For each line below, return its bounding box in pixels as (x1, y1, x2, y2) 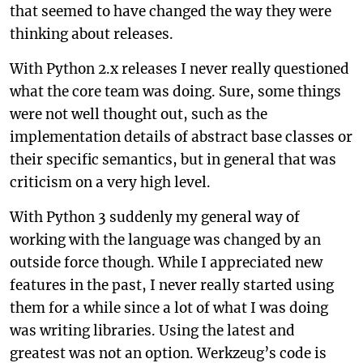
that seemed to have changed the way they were (10, 2, 331, 20)
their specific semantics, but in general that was (10, 151, 336, 169)
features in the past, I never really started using (10, 276, 334, 294)
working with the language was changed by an (10, 231, 321, 249)
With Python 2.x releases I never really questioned (10, 60, 349, 78)
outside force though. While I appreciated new (10, 254, 322, 271)
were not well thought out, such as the (10, 105, 267, 123)
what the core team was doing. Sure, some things (10, 83, 341, 100)
